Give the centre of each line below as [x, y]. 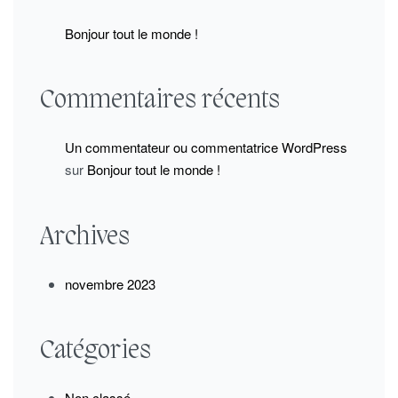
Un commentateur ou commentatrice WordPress [207, 147]
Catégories [96, 352]
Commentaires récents [160, 101]
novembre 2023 [111, 283]
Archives [85, 237]
